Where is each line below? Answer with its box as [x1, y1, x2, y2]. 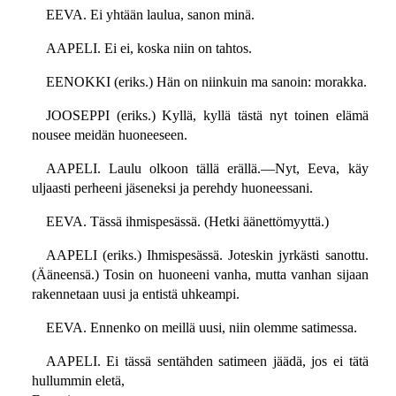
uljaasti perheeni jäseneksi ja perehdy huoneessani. [31, 180, 313, 196]
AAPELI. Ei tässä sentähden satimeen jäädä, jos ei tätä [45, 354, 369, 369]
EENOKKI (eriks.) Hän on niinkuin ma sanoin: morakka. [45, 74, 367, 90]
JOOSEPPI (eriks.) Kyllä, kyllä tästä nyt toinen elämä [45, 108, 369, 124]
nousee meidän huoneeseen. [31, 127, 187, 143]
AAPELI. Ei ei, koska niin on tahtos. [45, 41, 252, 57]
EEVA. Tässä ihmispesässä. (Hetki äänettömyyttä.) [45, 214, 329, 230]
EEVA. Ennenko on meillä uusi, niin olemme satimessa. [45, 320, 357, 336]
